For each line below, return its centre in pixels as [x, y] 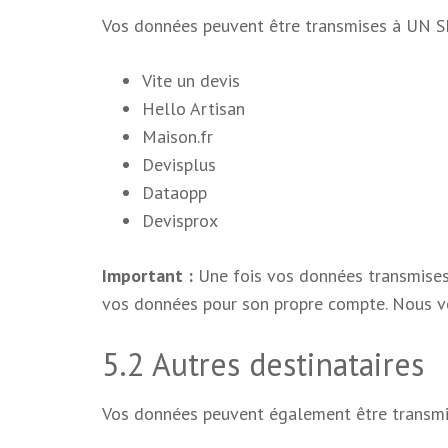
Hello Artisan [193, 108]
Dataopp [174, 192]
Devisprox [180, 220]
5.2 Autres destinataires [263, 364]
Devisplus [179, 164]
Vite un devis [191, 80]
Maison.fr [177, 136]
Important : [147, 275]
